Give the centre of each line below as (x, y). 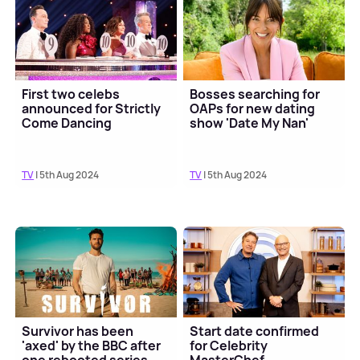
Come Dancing (67, 123)
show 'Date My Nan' (250, 123)
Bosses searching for (255, 94)
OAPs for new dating (253, 109)
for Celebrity (229, 346)
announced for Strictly (92, 109)
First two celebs (71, 94)
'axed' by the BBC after (92, 346)
